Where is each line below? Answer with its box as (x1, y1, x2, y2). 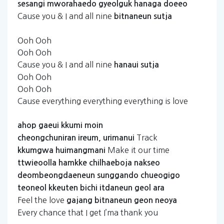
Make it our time (105, 146, 169, 154)
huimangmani (55, 146, 105, 154)
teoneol (17, 184, 46, 191)
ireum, (78, 134, 101, 141)
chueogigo (140, 171, 180, 179)
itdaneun (99, 184, 132, 191)
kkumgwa (17, 146, 53, 154)
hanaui (114, 61, 138, 68)
